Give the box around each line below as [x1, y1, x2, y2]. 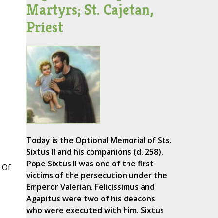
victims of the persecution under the [26, 170, 167, 181]
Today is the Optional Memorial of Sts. [26, 135, 172, 146]
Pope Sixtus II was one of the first [26, 158, 154, 169]
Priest [26, 18, 63, 36]
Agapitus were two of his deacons [26, 193, 155, 204]
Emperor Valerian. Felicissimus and [26, 182, 155, 193]
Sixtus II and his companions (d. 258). [26, 146, 163, 158]
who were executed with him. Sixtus [26, 205, 164, 216]
